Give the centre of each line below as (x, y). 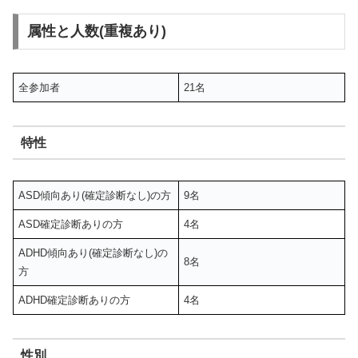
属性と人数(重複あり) (96, 32)
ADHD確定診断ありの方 (75, 300)
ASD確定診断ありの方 (71, 225)
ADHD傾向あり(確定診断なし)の (93, 253)
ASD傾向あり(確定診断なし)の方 (95, 196)
